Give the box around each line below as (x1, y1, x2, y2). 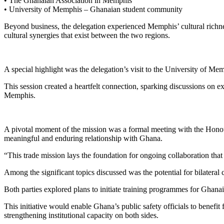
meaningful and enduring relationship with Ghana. (4, 133, 162, 142)
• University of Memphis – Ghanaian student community (4, 4, 182, 13)
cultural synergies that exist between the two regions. (4, 30, 170, 39)
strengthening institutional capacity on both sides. (4, 210, 158, 219)
